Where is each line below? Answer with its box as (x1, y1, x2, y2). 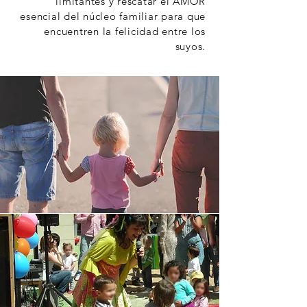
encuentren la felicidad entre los (44, 25, 206, 38)
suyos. (175, 40, 206, 53)
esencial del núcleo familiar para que (20, 10, 206, 23)
